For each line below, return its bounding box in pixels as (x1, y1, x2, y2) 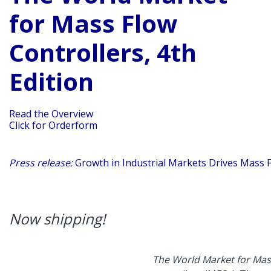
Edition (9, 65, 94, 98)
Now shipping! (9, 209, 105, 229)
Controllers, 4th (9, 36, 197, 69)
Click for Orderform (9, 119, 97, 132)
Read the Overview (9, 107, 93, 120)
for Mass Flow (9, 7, 177, 40)
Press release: (9, 156, 73, 169)
